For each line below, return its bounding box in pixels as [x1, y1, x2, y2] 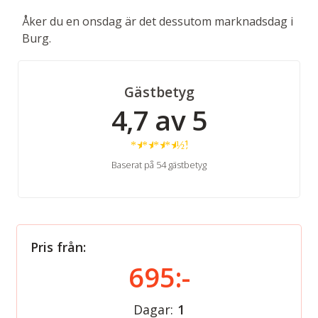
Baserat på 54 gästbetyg [111, 158, 207, 172]
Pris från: [31, 238, 87, 256]
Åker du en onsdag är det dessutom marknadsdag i [22, 13, 293, 30]
